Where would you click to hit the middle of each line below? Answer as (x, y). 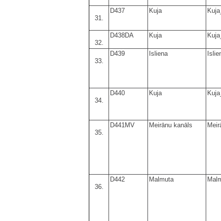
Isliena (158, 53)
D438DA (122, 35)
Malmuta (161, 179)
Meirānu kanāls (171, 125)
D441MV (122, 125)
